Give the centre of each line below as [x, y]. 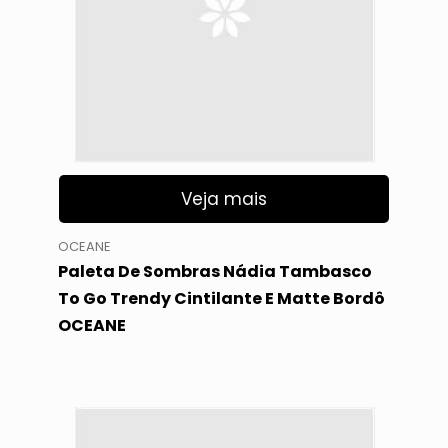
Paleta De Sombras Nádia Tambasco [214, 271]
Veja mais [224, 199]
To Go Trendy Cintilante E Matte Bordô [221, 298]
